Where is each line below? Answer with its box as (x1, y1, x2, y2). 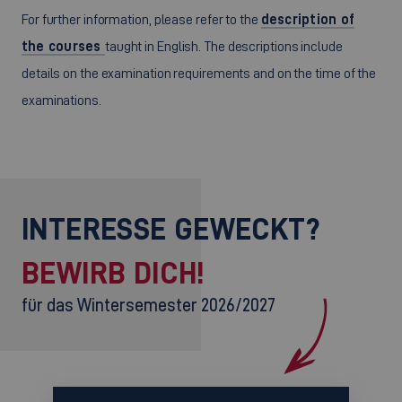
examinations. (22, 92, 101, 108)
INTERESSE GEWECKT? (22, 213, 320, 245)
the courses (22, 39, 105, 54)
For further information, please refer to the (22, 12, 261, 27)
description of (260, 12, 355, 27)
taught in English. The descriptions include (104, 39, 343, 54)
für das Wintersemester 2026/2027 (22, 295, 275, 315)
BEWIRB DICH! (22, 257, 205, 289)
